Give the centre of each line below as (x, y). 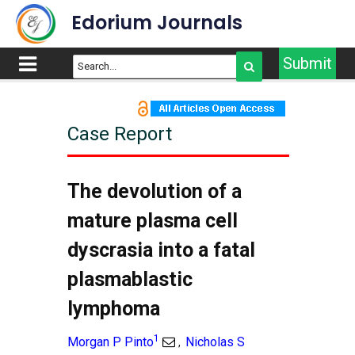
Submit (308, 63)
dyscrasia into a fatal (161, 250)
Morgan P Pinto (111, 342)
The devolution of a (155, 191)
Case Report (120, 134)
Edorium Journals (157, 23)
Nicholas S (215, 342)
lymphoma (114, 309)
